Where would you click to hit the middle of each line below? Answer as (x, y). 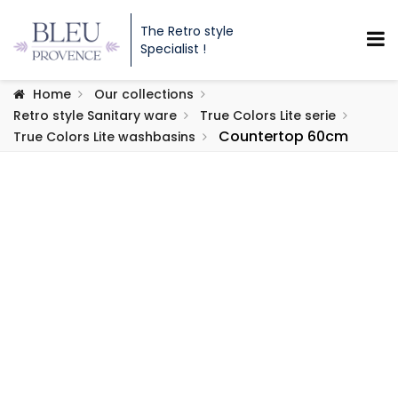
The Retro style (187, 31)
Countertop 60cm (283, 136)
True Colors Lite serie (268, 115)
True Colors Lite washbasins (104, 137)
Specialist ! (173, 49)
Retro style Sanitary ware (95, 115)
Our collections (144, 94)
